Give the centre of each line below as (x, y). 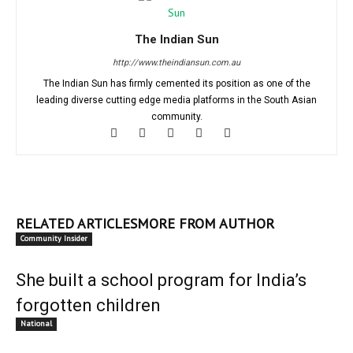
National (36, 323)
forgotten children (88, 305)
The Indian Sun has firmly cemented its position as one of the (176, 84)
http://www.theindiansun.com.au (176, 63)
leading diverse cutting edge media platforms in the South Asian (176, 100)
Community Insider (54, 238)
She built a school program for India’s (161, 280)
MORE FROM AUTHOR (206, 223)
